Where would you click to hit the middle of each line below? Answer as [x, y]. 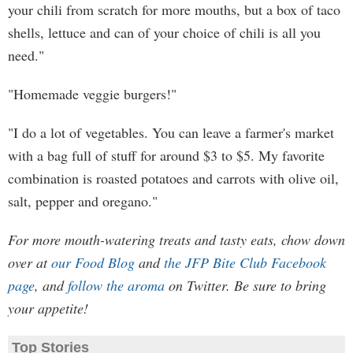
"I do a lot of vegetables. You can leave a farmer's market [171, 132]
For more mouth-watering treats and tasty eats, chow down [176, 240]
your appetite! [48, 308]
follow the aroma [116, 285]
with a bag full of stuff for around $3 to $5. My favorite [166, 155]
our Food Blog [93, 262]
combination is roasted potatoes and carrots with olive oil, [173, 178]
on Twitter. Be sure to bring [245, 285]
